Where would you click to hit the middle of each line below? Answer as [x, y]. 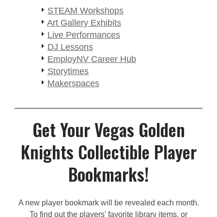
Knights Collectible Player [108, 151]
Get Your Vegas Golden [108, 129]
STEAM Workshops [85, 10]
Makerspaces [73, 83]
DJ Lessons [70, 47]
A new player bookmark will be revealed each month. [108, 202]
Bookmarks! [108, 174]
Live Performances [84, 35]
